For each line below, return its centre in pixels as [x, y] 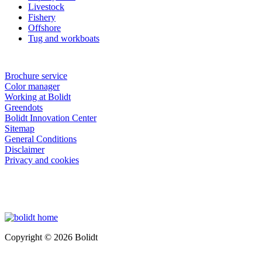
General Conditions [41, 139]
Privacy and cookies [42, 160]
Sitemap [20, 128]
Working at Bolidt [38, 96]
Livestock [46, 6]
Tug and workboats [64, 38]
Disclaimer [25, 149]
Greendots [24, 107]
